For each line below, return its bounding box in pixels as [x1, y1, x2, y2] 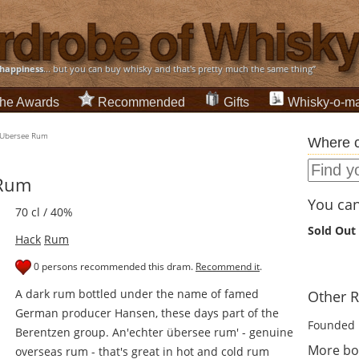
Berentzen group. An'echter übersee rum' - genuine [15, 325, 293, 341]
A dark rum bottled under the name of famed [15, 286, 259, 302]
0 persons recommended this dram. [31, 260, 196, 274]
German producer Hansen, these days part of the [15, 305, 279, 321]
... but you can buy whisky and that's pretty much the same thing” [43, 63, 316, 75]
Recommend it [196, 260, 260, 274]
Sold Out [308, 223, 356, 239]
